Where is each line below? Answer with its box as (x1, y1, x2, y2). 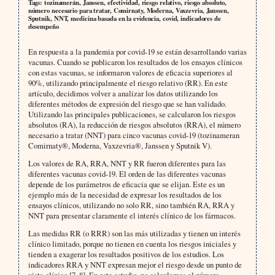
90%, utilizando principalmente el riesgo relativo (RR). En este (28, 77, 228, 88)
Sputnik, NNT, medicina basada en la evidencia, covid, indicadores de (28, 13, 221, 23)
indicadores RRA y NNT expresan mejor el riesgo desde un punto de (28, 258, 242, 270)
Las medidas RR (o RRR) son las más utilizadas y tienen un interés (28, 227, 241, 239)
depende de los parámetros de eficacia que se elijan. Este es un (28, 178, 225, 190)
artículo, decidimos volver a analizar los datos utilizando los (28, 87, 218, 99)
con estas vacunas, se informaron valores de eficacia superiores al (28, 66, 233, 78)
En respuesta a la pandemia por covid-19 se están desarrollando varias (28, 45, 247, 57)
